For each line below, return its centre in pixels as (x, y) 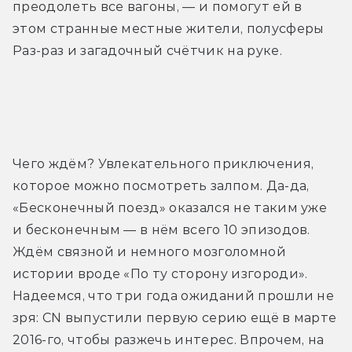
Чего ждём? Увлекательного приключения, (163, 163)
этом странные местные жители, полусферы (169, 28)
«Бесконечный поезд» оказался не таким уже (170, 207)
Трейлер (176, 107)
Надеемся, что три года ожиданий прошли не (174, 295)
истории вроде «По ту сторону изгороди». (160, 273)
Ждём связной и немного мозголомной (149, 251)
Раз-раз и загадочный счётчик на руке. (147, 50)
